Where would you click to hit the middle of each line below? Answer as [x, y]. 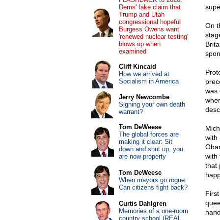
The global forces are [149, 134]
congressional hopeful [150, 22]
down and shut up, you [151, 149]
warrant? [131, 112]
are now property [142, 156]
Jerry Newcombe [144, 97]
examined [132, 51]
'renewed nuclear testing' [153, 37]
